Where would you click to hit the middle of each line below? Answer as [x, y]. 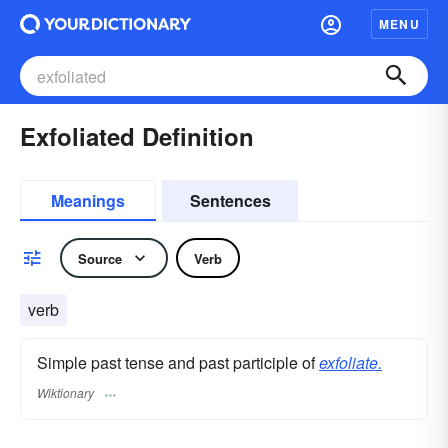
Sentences [230, 200]
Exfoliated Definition [137, 136]
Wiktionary [65, 393]
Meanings [88, 200]
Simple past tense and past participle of [178, 362]
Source [100, 258]
